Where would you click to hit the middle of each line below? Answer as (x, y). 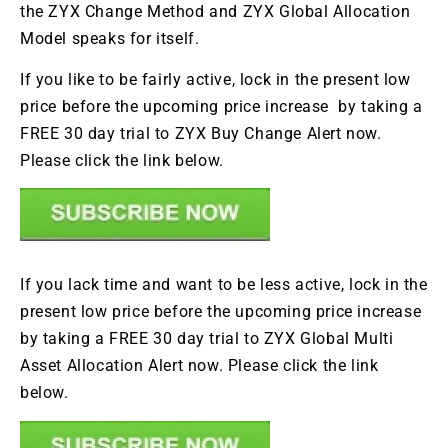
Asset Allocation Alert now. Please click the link (199, 366)
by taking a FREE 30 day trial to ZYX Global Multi (207, 339)
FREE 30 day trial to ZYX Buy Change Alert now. (201, 134)
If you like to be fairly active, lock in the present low (215, 80)
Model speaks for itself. (110, 38)
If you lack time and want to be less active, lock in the (224, 285)
